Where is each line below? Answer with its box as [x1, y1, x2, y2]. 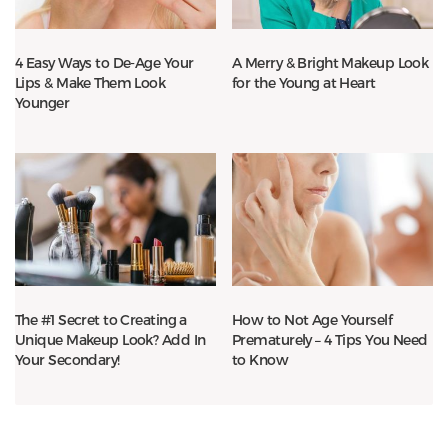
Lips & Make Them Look [15, 73, 166, 91]
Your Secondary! [15, 351, 120, 369]
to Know [232, 351, 289, 369]
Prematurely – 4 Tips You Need [232, 331, 428, 349]
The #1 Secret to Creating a [15, 311, 187, 329]
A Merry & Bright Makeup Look [232, 53, 429, 71]
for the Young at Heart [232, 73, 376, 91]
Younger [15, 93, 70, 111]
